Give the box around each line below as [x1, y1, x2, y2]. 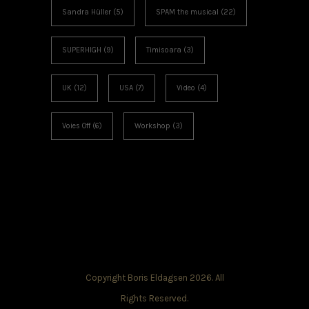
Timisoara [146, 46, 181, 55]
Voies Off [62, 121, 90, 131]
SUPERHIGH [62, 46, 101, 55]
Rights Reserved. [121, 293, 188, 304]
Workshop [134, 121, 170, 131]
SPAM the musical [156, 8, 219, 17]
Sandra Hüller [62, 8, 111, 17]
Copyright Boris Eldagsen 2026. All [85, 272, 224, 283]
